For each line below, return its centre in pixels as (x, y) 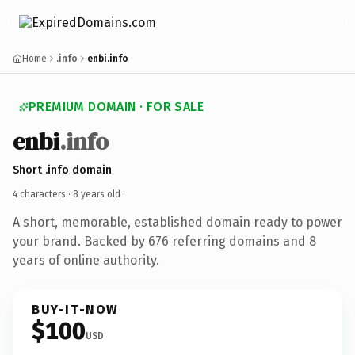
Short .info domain (62, 170)
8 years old (97, 194)
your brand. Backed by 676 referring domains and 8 (164, 241)
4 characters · (43, 194)
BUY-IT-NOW (75, 309)
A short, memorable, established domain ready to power (177, 222)
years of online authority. (86, 260)
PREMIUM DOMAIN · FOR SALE (116, 107)
